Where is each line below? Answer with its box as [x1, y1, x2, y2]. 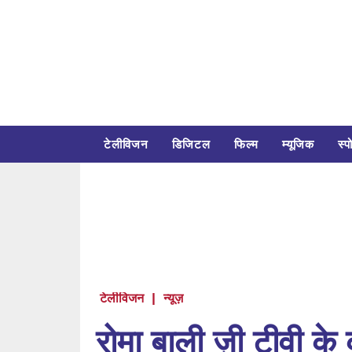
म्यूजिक [282, 137, 314, 152]
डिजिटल [172, 137, 211, 152]
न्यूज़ [163, 291, 183, 306]
